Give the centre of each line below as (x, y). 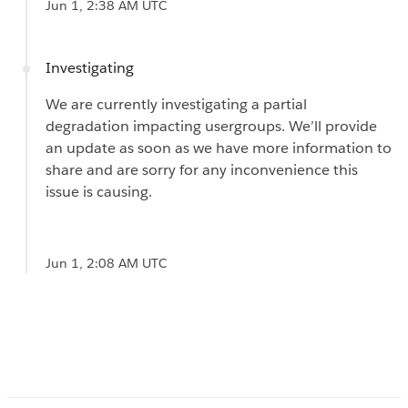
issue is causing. (101, 191)
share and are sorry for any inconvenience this (202, 169)
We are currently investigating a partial (176, 104)
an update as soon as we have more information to (219, 148)
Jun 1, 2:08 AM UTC (106, 263)
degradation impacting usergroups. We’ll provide (211, 126)
